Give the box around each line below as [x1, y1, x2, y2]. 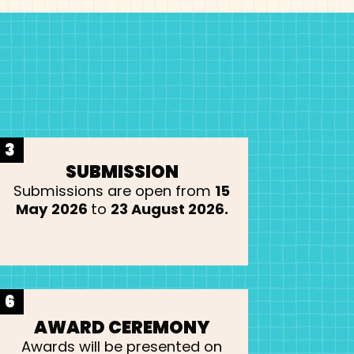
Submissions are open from [13, 180, 216, 201]
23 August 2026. [110, 198, 228, 219]
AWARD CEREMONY [33, 314, 210, 340]
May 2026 [15, 198, 91, 219]
